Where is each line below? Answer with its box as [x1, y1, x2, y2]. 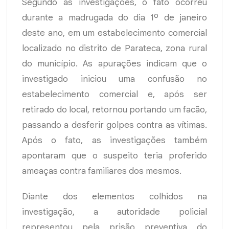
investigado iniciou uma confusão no [22, 74, 207, 84]
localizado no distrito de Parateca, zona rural [22, 43, 207, 54]
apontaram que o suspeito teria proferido [22, 150, 207, 161]
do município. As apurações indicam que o [22, 58, 207, 69]
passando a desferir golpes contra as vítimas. [22, 120, 207, 130]
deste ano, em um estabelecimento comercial [22, 28, 207, 38]
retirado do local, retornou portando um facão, [22, 104, 207, 115]
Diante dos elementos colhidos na [22, 191, 207, 202]
